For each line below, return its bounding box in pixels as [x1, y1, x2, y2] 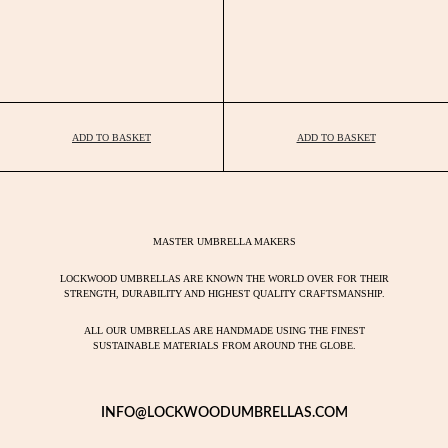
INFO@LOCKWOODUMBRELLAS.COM [100, 406, 348, 420]
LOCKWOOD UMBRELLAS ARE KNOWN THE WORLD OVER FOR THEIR [59, 273, 389, 284]
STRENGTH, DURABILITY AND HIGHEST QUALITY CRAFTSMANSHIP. [63, 288, 385, 299]
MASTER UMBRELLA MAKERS [152, 236, 296, 247]
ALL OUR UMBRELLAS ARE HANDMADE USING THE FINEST [83, 325, 365, 336]
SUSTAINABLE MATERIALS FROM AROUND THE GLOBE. [92, 340, 356, 351]
